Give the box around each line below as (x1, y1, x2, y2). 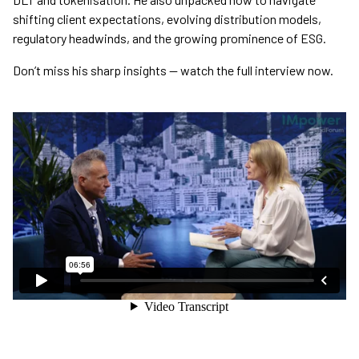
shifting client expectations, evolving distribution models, (13, 11, 321, 27)
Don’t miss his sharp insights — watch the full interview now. (13, 63, 333, 79)
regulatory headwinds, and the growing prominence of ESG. (13, 30, 326, 46)
